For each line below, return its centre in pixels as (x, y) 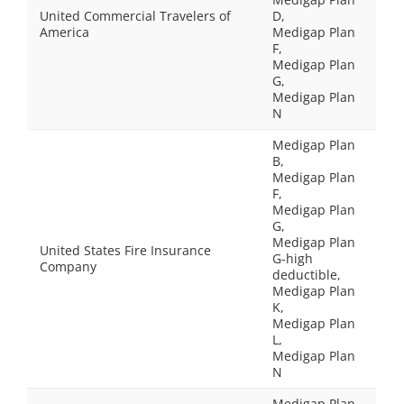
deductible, (307, 275)
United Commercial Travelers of (135, 16)
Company (68, 266)
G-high (293, 258)
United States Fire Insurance (125, 250)
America (64, 32)
